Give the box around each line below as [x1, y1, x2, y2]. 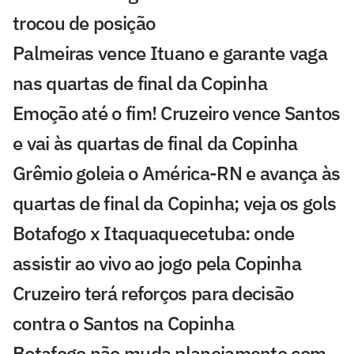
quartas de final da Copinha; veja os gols [13, 190, 337, 217]
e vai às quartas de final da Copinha [13, 130, 298, 156]
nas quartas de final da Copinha [13, 70, 268, 96]
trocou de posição [13, 10, 156, 36]
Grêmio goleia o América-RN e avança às [13, 160, 341, 186]
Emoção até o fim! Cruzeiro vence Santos [13, 100, 341, 126]
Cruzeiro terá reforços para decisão [13, 281, 294, 307]
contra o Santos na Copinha [13, 311, 234, 337]
